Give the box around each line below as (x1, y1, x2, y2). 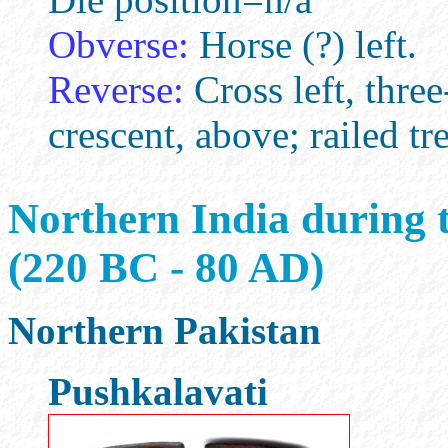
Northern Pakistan (8, 309, 321, 352)
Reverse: (48, 68, 184, 111)
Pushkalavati (48, 370, 268, 413)
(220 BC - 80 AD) (8, 244, 324, 291)
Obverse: (48, 23, 189, 66)
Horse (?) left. (189, 23, 417, 66)
